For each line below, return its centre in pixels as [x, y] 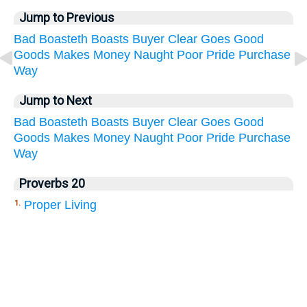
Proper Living [60, 205]
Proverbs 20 [52, 183]
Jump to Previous [67, 17]
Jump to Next [56, 100]
